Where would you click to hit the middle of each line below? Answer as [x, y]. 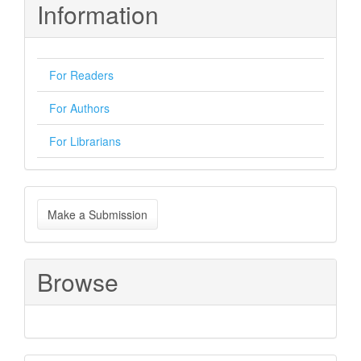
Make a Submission [98, 214]
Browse [78, 282]
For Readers [81, 75]
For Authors [79, 108]
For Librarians [85, 141]
